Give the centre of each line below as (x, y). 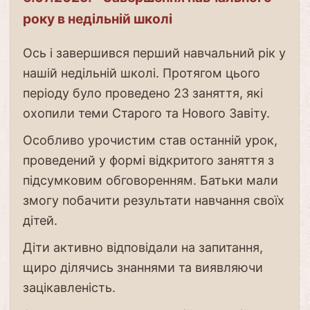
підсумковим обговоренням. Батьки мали (150, 181)
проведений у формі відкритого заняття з (148, 161)
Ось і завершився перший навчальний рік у (154, 53)
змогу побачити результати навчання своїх (153, 201)
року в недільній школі (97, 18)
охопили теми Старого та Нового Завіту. (146, 113)
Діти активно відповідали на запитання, (143, 248)
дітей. (40, 221)
